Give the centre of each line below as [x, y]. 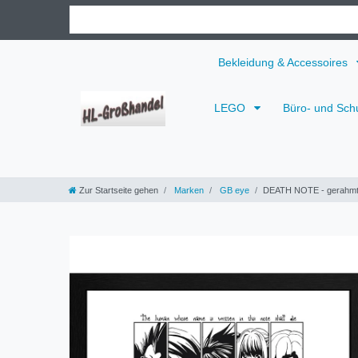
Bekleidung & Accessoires [284, 62]
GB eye [233, 190]
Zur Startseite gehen [119, 190]
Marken [188, 190]
